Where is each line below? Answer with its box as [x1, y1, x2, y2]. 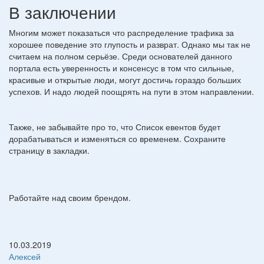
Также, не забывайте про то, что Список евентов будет [9, 120, 220, 133]
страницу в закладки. [9, 144, 90, 156]
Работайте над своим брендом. [9, 191, 131, 203]
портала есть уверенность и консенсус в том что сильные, [9, 61, 234, 74]
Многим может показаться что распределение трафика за [9, 26, 234, 38]
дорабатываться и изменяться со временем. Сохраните [9, 132, 226, 144]
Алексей [9, 250, 41, 262]
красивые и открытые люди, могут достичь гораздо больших [9, 73, 241, 85]
